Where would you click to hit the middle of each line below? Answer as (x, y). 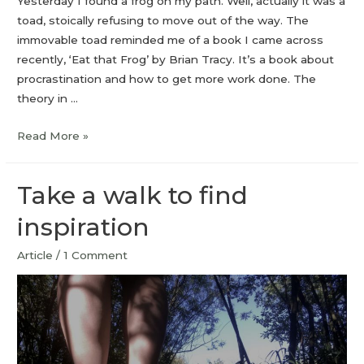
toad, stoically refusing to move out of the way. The (163, 21)
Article (35, 256)
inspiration (84, 227)
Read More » (53, 136)
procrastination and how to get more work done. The (167, 79)
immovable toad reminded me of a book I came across (171, 40)
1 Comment (96, 256)
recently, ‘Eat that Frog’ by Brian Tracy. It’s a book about (176, 60)
